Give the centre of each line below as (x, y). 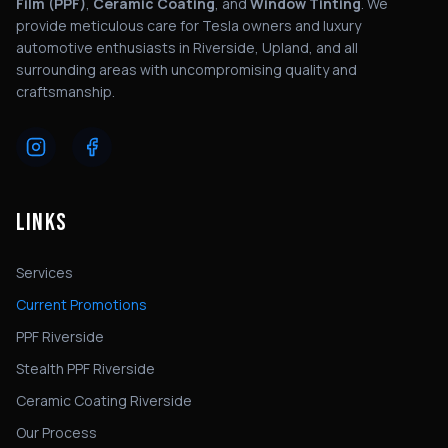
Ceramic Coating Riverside (104, 401)
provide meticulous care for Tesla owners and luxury (188, 26)
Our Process (56, 433)
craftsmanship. (65, 92)
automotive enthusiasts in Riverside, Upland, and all (187, 48)
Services (44, 273)
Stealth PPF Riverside (85, 369)
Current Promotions (81, 305)
